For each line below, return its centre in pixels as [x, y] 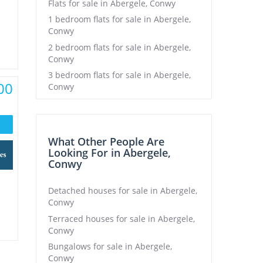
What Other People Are [106, 141]
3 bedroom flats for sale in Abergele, [119, 75]
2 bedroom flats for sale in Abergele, [119, 47]
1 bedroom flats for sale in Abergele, [119, 19]
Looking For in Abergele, [109, 153]
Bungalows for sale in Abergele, [110, 246]
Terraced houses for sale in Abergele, [122, 218]
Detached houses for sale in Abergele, [123, 190]
